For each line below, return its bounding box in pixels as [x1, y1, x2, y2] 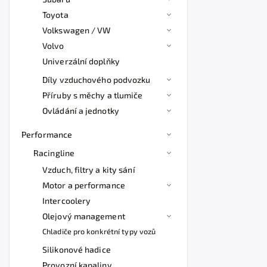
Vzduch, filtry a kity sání [42, 164, 135, 175]
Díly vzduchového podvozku [42, 74, 151, 85]
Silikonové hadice [42, 244, 111, 254]
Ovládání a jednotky [42, 105, 119, 116]
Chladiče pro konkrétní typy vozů [42, 226, 156, 236]
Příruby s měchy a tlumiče [42, 90, 143, 100]
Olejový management [42, 211, 125, 221]
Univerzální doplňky [42, 56, 120, 66]
